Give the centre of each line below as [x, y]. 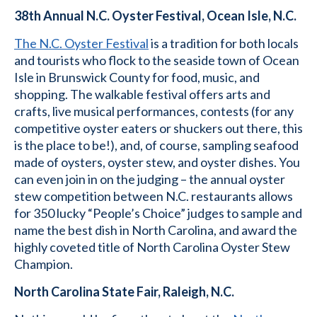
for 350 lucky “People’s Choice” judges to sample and [158, 213]
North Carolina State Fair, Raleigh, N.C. [124, 292]
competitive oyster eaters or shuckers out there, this [158, 128]
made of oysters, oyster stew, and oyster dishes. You [157, 162]
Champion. [44, 264]
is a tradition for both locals [224, 43]
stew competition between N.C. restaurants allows [154, 196]
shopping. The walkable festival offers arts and [142, 94]
